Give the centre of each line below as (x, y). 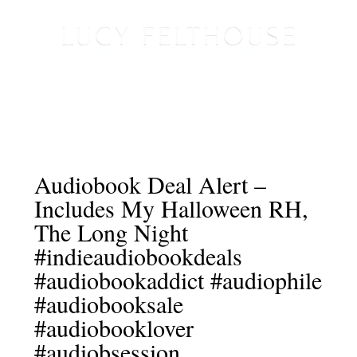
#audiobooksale (108, 304)
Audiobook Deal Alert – (150, 184)
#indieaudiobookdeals (138, 256)
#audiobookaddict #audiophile (178, 280)
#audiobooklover (114, 328)
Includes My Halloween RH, (171, 208)
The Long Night (111, 232)
